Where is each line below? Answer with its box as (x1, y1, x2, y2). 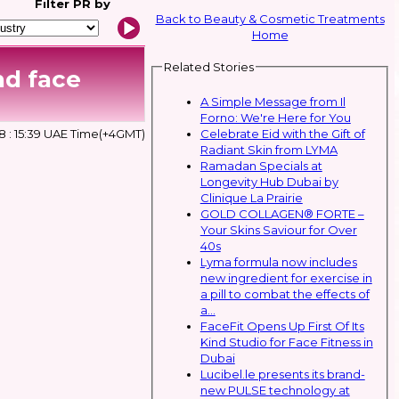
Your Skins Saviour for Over (199, 222, 357, 237)
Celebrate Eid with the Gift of (199, 126, 365, 141)
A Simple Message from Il (199, 94, 346, 109)
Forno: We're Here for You (199, 110, 351, 125)
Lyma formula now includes (199, 254, 357, 269)
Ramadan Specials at (199, 158, 322, 173)
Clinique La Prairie (199, 190, 303, 205)
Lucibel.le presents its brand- (199, 366, 365, 381)
